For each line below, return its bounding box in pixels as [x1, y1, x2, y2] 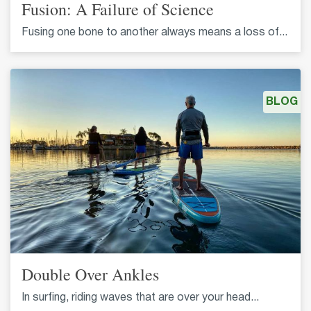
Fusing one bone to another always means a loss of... [22, 28, 287, 38]
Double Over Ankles [22, 262, 159, 285]
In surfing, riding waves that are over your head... [22, 292, 259, 303]
